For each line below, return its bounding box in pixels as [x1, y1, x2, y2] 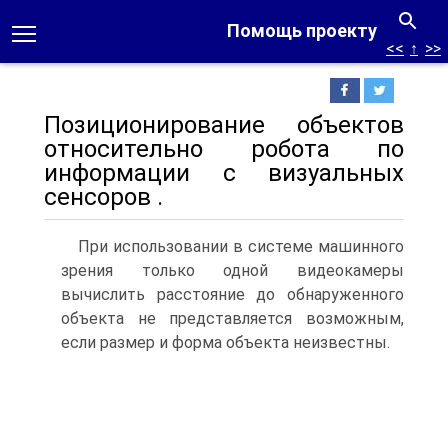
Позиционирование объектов [44, 111, 404, 139]
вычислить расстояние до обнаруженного [61, 285, 404, 304]
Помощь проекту [227, 20, 377, 41]
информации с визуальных [44, 159, 404, 187]
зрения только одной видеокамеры [61, 261, 404, 280]
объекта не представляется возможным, [61, 309, 404, 328]
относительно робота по [44, 135, 404, 163]
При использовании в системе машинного [78, 237, 404, 256]
